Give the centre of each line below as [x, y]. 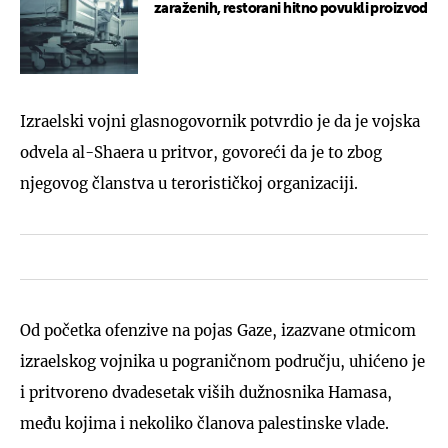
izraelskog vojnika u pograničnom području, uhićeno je [222, 361]
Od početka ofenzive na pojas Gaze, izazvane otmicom [218, 330]
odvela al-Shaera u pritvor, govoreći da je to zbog [201, 152]
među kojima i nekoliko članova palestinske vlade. [206, 423]
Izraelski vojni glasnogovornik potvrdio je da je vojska [220, 121]
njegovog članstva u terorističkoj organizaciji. [189, 183]
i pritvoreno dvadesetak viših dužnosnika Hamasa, [206, 392]
